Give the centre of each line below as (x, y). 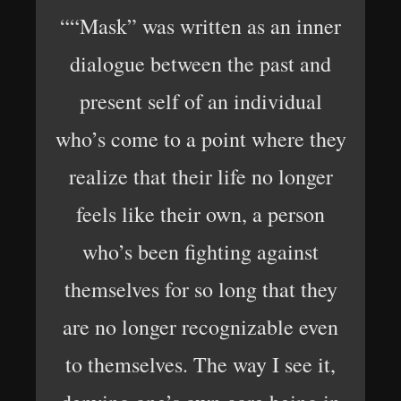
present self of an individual (200, 101)
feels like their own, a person (200, 214)
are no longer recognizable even (200, 327)
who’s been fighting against (200, 252)
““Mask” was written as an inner (200, 26)
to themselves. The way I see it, (200, 364)
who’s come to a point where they (200, 139)
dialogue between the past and (200, 64)
